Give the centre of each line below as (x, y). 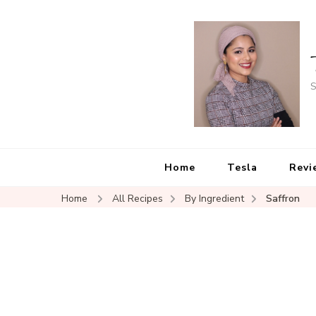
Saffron (283, 199)
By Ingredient (214, 199)
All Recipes (138, 199)
